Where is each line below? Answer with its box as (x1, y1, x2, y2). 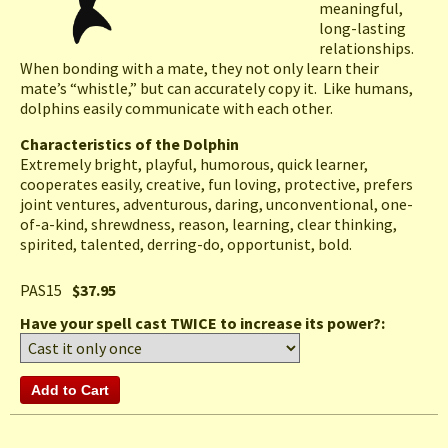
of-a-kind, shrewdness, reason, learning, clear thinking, (20, 214, 397, 235)
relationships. (319, 38, 417, 59)
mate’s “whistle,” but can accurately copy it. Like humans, (20, 78, 413, 99)
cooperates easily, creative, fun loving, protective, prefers (20, 174, 413, 195)
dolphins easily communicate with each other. (20, 98, 333, 119)
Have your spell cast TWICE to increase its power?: (20, 313, 388, 334)
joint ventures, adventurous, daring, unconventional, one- (20, 194, 413, 215)
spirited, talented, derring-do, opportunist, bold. (20, 234, 352, 255)
